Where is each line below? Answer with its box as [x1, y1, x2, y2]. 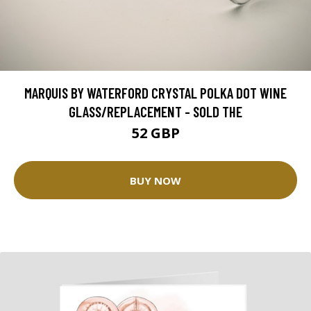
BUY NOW [130, 173, 181, 187]
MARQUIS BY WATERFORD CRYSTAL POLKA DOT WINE [24, 84, 287, 102]
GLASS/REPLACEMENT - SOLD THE [69, 103, 242, 121]
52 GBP [131, 124, 180, 143]
